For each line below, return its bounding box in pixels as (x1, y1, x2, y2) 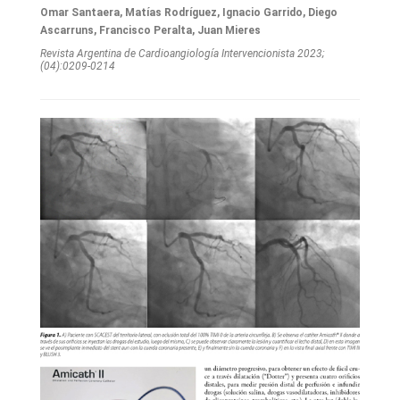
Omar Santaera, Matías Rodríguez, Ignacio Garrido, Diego (40, 5, 337, 19)
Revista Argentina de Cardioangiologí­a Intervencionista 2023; (40, 46, 325, 60)
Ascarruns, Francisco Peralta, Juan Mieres (40, 23, 261, 37)
